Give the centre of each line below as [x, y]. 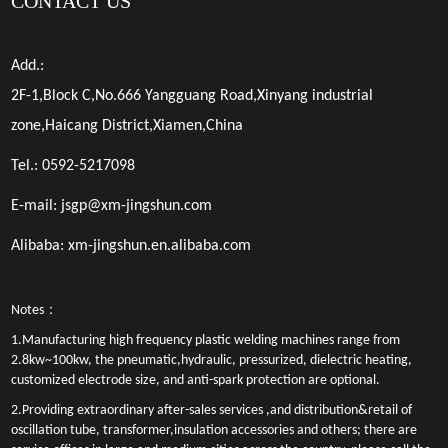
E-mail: [36, 206]
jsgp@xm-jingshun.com [137, 206]
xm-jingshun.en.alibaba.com [160, 246]
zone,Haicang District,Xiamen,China [127, 126]
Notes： [35, 311]
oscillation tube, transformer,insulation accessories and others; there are [214, 431]
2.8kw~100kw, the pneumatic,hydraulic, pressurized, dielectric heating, [212, 361]
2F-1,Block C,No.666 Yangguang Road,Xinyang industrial [192, 96]
